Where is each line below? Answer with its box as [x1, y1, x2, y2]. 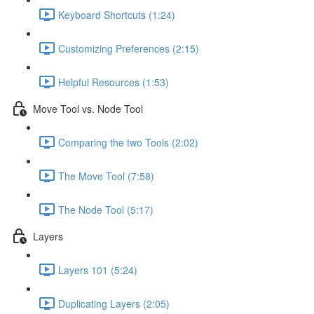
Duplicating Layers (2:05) [58, 296, 170, 310]
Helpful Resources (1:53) [58, 74, 169, 89]
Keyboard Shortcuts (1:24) [58, 7, 175, 22]
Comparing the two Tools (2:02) [58, 135, 198, 149]
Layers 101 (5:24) [58, 262, 137, 277]
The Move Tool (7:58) [58, 168, 154, 183]
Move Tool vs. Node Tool [33, 101, 143, 116]
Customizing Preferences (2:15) [58, 41, 199, 55]
